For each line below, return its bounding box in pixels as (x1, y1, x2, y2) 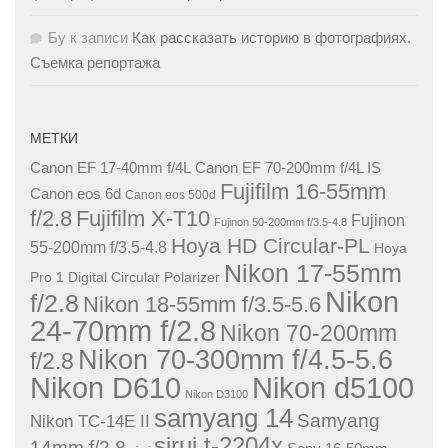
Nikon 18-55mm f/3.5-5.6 (83, 291, 321, 317)
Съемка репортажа (30, 53, 160, 71)
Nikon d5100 (252, 371, 414, 404)
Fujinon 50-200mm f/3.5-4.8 (214, 215, 347, 228)
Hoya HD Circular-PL (171, 233, 370, 257)
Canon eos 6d (30, 184, 121, 202)
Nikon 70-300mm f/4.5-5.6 (78, 344, 393, 375)
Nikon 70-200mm (220, 319, 397, 346)
